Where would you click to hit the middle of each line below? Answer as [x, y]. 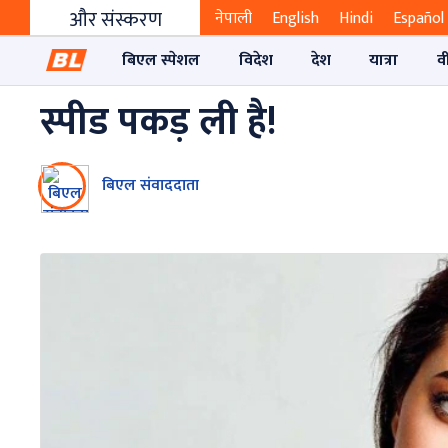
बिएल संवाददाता [150, 185]
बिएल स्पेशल [161, 60]
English [295, 19]
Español [418, 19]
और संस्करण [115, 20]
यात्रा [384, 60]
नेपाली [233, 19]
